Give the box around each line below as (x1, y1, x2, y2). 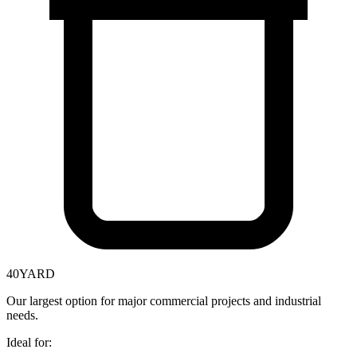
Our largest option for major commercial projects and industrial (6, 294, 321, 308)
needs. (6, 308, 38, 323)
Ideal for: (6, 335, 52, 350)
